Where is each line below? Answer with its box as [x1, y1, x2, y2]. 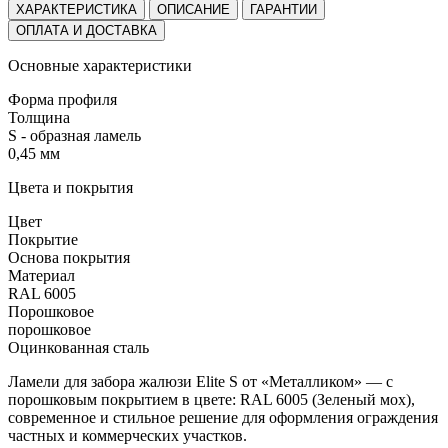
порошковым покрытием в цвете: [8, 390, 240, 408]
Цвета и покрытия [8, 178, 133, 196]
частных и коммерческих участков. [8, 426, 247, 444]
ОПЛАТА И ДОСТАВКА [16, 22, 157, 38]
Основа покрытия [8, 248, 130, 266]
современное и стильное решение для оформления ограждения [8, 408, 438, 426]
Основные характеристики [8, 56, 192, 74]
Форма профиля [8, 90, 117, 108]
